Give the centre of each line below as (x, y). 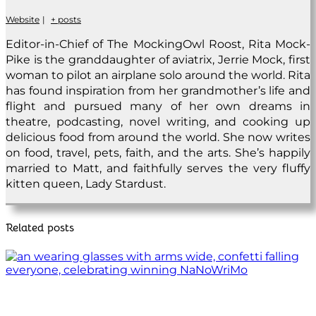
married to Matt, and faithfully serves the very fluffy (158, 169)
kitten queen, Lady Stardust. (86, 184)
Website (23, 20)
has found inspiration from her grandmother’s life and (158, 91)
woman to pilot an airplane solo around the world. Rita (158, 75)
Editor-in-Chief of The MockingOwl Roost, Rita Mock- (158, 44)
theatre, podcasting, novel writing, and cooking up (158, 122)
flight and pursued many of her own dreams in (158, 107)
